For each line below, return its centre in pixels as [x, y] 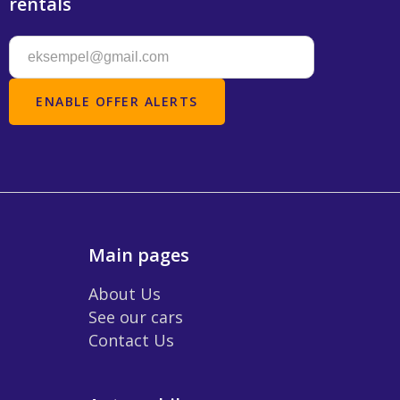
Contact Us [131, 340]
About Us [125, 293]
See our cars [136, 317]
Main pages [139, 254]
